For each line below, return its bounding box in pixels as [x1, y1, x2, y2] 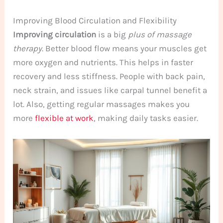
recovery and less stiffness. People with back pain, [13, 71, 206, 82]
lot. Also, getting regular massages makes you [13, 99, 190, 110]
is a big [96, 29, 128, 40]
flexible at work [35, 113, 94, 123]
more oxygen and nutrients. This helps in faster [13, 57, 194, 68]
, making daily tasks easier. [94, 113, 199, 123]
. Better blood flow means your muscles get [42, 43, 207, 54]
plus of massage [128, 29, 192, 40]
